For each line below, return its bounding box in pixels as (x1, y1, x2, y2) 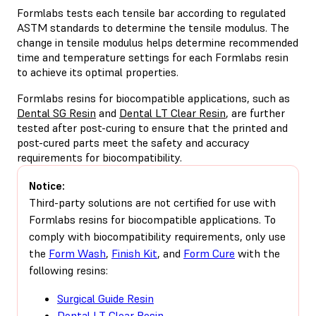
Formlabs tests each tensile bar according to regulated (17, 5, 286, 20)
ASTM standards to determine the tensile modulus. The (17, 20, 289, 35)
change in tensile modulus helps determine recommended (17, 35, 298, 49)
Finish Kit (111, 245, 157, 260)
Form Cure (183, 245, 235, 260)
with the (235, 245, 280, 260)
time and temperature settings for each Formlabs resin (17, 49, 288, 64)
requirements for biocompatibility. (17, 150, 182, 164)
